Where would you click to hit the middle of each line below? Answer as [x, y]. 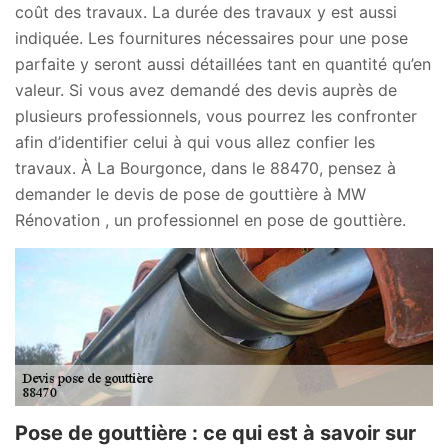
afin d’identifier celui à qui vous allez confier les [195, 141]
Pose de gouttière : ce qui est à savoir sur [215, 433]
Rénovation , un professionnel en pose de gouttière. [210, 219]
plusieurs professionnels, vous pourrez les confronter [216, 115]
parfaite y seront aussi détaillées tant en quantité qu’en [223, 63]
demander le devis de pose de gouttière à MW [190, 193]
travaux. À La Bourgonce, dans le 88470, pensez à [205, 167]
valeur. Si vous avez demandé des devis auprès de [206, 89]
